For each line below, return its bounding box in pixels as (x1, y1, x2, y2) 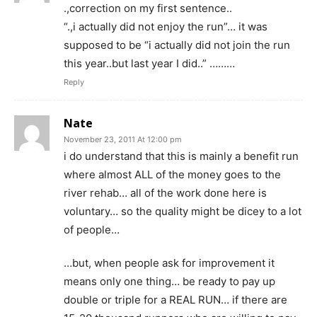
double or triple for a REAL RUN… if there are (64, 292, 287, 306)
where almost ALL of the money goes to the (64, 167, 281, 181)
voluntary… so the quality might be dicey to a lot (64, 204, 301, 218)
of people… (64, 222, 120, 236)
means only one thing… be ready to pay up (64, 274, 275, 288)
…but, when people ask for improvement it (64, 255, 275, 270)
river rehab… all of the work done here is (64, 185, 267, 200)
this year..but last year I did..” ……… (64, 56, 235, 70)
